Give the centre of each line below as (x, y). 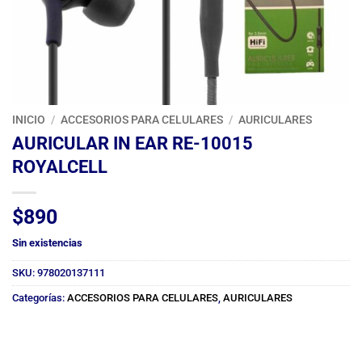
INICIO (29, 120)
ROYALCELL (60, 166)
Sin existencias (47, 242)
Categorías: (40, 297)
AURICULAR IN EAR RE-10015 (133, 143)
